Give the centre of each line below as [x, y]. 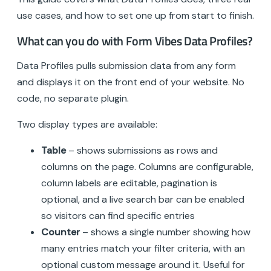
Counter [60, 232]
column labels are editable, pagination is [129, 183]
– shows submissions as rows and [142, 151]
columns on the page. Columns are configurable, [147, 167]
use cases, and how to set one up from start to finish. [135, 15]
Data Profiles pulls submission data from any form [126, 66]
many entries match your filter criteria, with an [143, 249]
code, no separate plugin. [73, 99]
